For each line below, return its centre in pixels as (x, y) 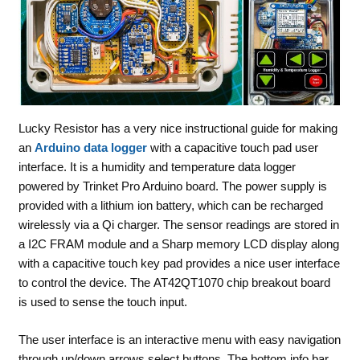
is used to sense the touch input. (102, 301)
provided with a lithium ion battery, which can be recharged (170, 205)
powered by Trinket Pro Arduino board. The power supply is (172, 186)
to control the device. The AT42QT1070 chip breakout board (174, 282)
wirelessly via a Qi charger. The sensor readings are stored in (178, 224)
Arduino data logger (90, 147)
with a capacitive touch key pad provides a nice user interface (179, 263)
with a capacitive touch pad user (232, 147)
